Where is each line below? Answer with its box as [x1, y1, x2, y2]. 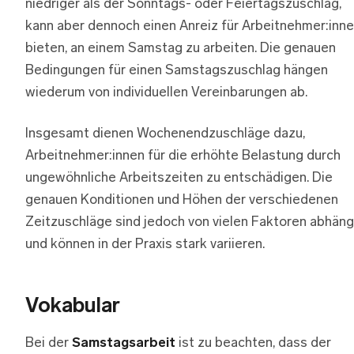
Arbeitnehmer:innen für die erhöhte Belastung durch [25, 149, 341, 163]
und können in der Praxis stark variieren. [25, 237, 265, 251]
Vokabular [25, 296, 120, 318]
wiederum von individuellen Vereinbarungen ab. [25, 85, 307, 100]
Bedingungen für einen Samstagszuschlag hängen [25, 63, 328, 77]
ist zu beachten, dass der [175, 336, 331, 350]
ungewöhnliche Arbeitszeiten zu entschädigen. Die [25, 171, 333, 185]
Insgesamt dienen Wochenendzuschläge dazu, [25, 126, 305, 141]
